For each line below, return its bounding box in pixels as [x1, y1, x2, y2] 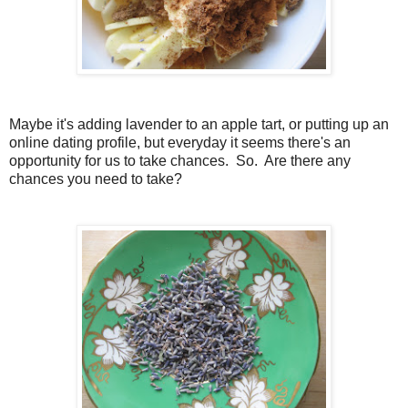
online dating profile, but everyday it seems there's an [9, 134, 351, 150]
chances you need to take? [9, 170, 182, 187]
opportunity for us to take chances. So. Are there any [9, 152, 351, 168]
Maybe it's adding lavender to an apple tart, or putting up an [9, 116, 389, 132]
